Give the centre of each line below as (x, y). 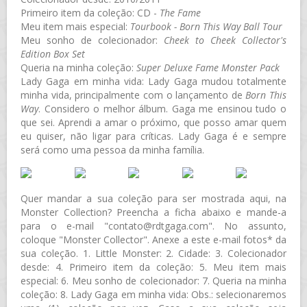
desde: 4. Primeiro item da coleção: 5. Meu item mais (153, 267)
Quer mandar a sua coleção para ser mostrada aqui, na (153, 198)
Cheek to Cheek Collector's (225, 40)
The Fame (180, 12)
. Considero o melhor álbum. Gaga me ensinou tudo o (162, 108)
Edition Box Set (53, 53)
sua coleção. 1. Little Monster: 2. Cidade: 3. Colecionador (153, 253)
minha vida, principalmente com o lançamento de (133, 95)
